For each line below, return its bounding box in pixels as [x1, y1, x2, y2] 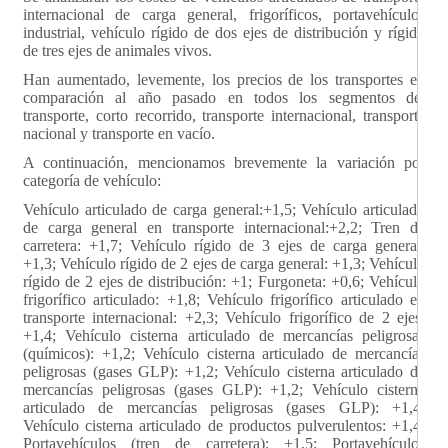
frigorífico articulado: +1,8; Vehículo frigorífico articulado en [23, 290, 425, 308]
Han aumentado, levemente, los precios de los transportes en [23, 70, 425, 88]
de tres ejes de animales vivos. [23, 41, 212, 59]
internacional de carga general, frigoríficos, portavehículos [23, 5, 425, 23]
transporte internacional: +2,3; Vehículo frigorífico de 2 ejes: [23, 308, 425, 326]
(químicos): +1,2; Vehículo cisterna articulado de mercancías [23, 344, 425, 362]
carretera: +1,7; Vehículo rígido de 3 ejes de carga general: [23, 236, 425, 254]
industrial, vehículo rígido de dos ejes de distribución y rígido [23, 23, 425, 41]
